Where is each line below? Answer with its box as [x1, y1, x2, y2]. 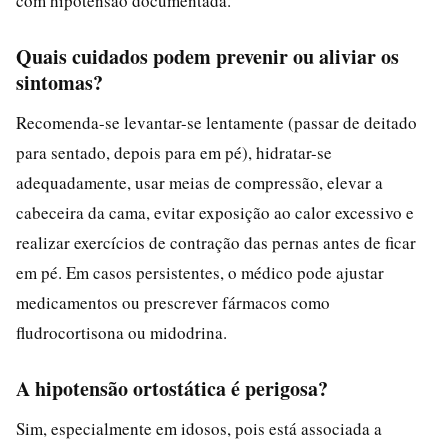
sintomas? [16, 67, 103, 97]
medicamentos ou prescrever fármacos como [16, 290, 330, 314]
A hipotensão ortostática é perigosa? [16, 373, 328, 403]
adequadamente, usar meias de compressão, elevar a [16, 170, 383, 194]
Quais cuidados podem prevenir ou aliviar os [16, 41, 399, 71]
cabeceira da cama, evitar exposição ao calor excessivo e [16, 200, 414, 224]
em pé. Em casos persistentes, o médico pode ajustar [16, 260, 384, 284]
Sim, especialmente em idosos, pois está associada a [16, 416, 382, 440]
